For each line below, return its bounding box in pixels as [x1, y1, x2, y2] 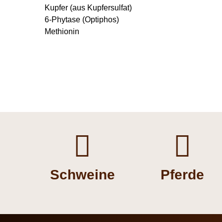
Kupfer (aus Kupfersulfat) [45, 3, 132, 12]
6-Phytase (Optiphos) [45, 15, 119, 24]
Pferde [161, 166, 205, 182]
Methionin [45, 27, 79, 36]
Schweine [50, 166, 115, 182]
